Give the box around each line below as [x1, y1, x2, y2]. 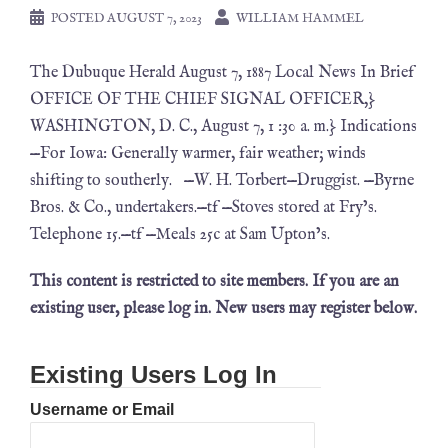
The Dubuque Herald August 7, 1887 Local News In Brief [30, 63, 414, 83]
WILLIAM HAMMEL [236, 10, 364, 27]
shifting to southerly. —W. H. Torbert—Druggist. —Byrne [30, 171, 414, 191]
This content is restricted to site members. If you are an [30, 272, 399, 292]
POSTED [51, 10, 107, 27]
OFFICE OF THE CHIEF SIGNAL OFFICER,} [30, 90, 375, 110]
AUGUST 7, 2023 [107, 10, 202, 27]
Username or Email [30, 401, 174, 418]
